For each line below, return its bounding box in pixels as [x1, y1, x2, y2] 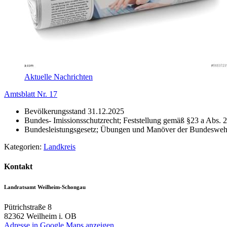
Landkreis [44, 142, 75, 152]
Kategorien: [4, 142, 44, 152]
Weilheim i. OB [26, 212, 77, 221]
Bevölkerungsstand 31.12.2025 [24, 107, 124, 116]
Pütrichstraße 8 [4, 203, 52, 212]
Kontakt [4, 162, 32, 171]
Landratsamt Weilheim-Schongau [4, 184, 86, 191]
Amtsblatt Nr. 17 [4, 90, 57, 99]
